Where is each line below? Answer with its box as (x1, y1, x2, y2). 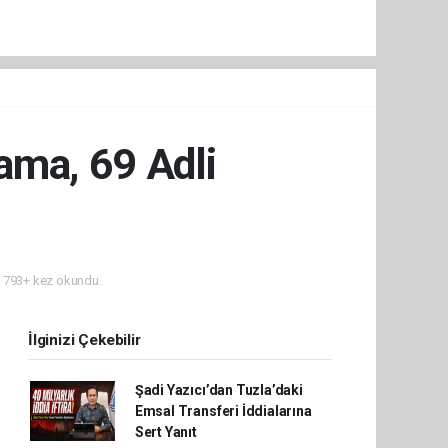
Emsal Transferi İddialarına (134, 402, 312, 419)
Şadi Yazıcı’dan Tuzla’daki (134, 381, 303, 398)
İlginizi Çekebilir (28, 330, 141, 349)
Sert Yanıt (134, 423, 197, 440)
